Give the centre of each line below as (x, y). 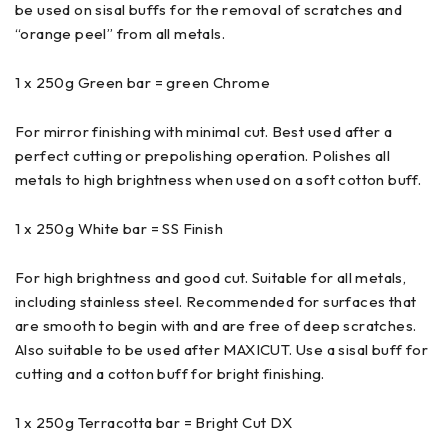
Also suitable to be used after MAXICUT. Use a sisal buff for (221, 349)
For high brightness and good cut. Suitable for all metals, (211, 277)
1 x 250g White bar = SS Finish (119, 228)
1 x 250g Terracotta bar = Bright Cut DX (154, 422)
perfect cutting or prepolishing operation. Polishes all (202, 155)
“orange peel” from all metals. (120, 33)
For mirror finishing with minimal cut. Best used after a (204, 131)
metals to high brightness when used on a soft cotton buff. (218, 179)
